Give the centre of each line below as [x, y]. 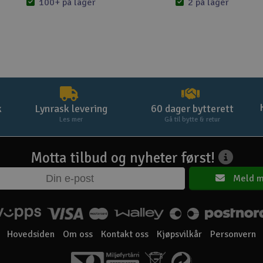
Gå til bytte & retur [192, 119]
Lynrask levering [71, 109]
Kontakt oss [125, 234]
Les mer [71, 119]
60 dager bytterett [192, 109]
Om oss [78, 234]
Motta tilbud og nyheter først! [124, 158]
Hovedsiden [31, 234]
